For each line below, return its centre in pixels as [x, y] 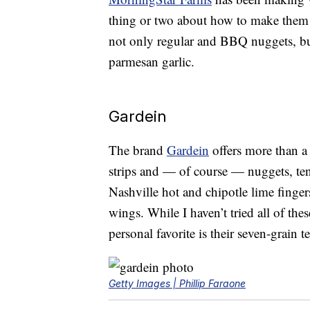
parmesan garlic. [152, 62]
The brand [138, 150]
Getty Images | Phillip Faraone [177, 284]
